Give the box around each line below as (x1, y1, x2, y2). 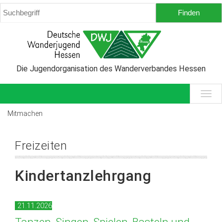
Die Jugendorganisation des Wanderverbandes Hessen (16, 64, 206, 74)
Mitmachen (7, 110, 43, 118)
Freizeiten (15, 139, 67, 153)
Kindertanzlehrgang (15, 167, 151, 185)
